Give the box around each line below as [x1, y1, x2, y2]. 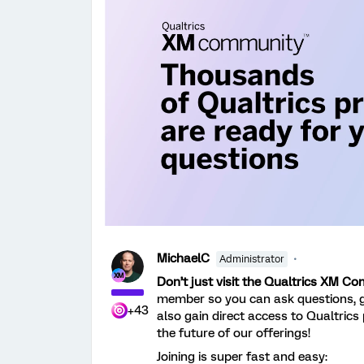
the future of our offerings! [157, 325, 314, 340]
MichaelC [157, 250, 210, 266]
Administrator [219, 253, 284, 265]
